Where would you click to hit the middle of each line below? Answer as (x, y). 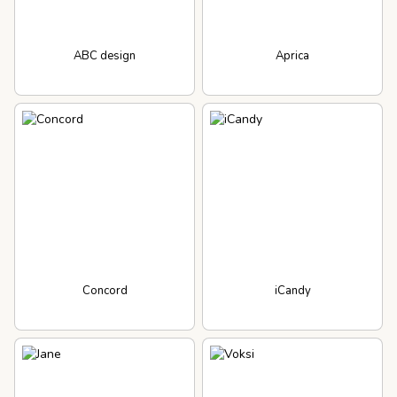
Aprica (292, 55)
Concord (105, 290)
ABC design (105, 55)
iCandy (292, 290)
